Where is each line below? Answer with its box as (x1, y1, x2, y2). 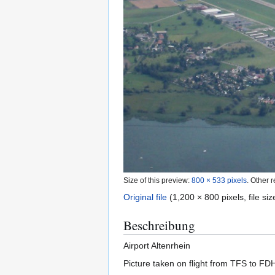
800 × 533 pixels (192, 176, 247, 185)
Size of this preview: (123, 176, 192, 185)
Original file (123, 192, 167, 203)
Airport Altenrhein (123, 241, 190, 251)
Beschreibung (123, 217, 195, 234)
